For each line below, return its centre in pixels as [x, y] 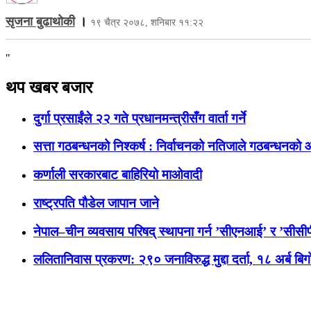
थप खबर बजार [49, 87]
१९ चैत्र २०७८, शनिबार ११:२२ [147, 22]
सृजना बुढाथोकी [40, 21]
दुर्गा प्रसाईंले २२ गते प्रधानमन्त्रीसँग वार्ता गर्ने [140, 118]
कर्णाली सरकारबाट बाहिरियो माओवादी [118, 175]
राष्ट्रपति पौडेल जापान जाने [96, 203]
